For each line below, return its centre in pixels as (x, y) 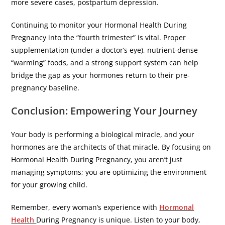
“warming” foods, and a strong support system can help (105, 62)
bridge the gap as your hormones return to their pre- (101, 75)
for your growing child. (49, 184)
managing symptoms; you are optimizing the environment (109, 172)
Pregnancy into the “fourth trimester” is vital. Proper (99, 37)
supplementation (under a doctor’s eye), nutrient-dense (105, 50)
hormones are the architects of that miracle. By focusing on (111, 147)
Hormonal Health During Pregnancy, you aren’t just (97, 159)
